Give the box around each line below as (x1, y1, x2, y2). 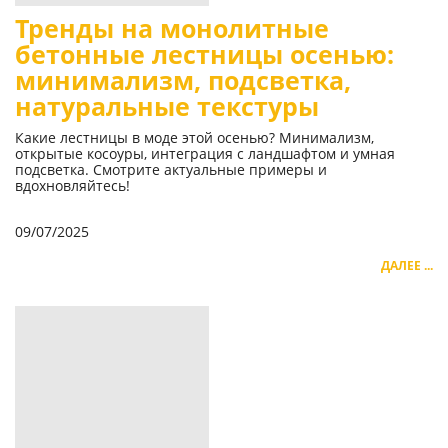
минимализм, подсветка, (15, 64, 351, 98)
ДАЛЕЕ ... (381, 257, 433, 275)
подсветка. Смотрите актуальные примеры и (15, 160, 327, 180)
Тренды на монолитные (15, 12, 329, 46)
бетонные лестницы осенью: (15, 38, 394, 72)
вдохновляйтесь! (15, 176, 130, 196)
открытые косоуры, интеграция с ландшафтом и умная (15, 144, 395, 164)
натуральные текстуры (15, 90, 319, 124)
